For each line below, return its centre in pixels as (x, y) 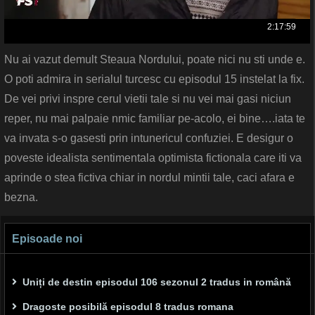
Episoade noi (47, 239)
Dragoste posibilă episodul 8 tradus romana (128, 307)
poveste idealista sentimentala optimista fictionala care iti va (153, 158)
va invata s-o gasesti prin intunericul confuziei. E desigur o (149, 139)
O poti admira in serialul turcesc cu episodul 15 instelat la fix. (154, 79)
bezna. (21, 198)
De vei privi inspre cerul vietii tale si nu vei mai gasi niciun (148, 99)
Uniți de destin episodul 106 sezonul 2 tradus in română (157, 282)
